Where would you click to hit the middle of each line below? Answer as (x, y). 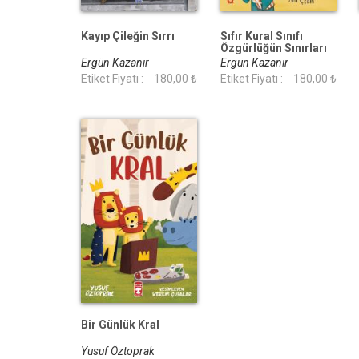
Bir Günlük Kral (120, 325)
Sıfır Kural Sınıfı (262, 36)
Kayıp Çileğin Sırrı (128, 36)
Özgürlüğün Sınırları (274, 48)
